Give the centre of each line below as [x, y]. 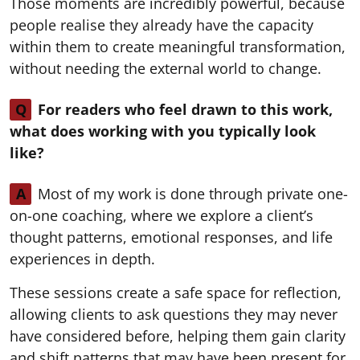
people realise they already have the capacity [162, 25]
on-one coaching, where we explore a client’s [162, 215]
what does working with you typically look [163, 131]
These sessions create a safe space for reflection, [176, 292]
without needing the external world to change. [166, 68]
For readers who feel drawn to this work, [185, 109]
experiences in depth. [82, 258]
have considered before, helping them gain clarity [178, 335]
